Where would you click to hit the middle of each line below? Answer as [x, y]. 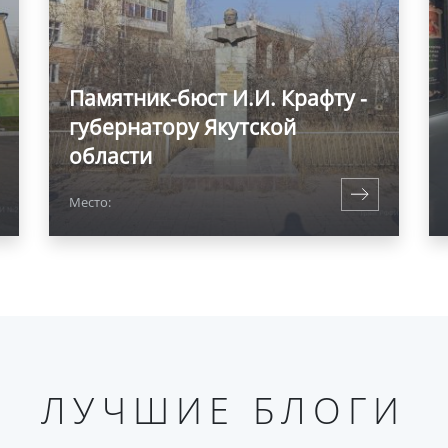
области [110, 156]
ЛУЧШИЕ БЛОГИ [224, 410]
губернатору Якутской [182, 127]
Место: [90, 202]
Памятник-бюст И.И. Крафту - [218, 98]
